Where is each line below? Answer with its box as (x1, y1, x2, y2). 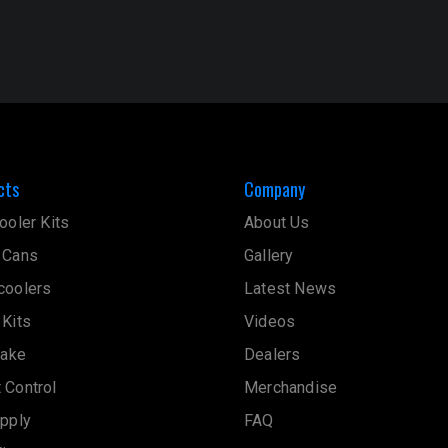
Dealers (244, 344, 301, 364)
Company (244, 175, 305, 202)
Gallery (244, 245, 294, 265)
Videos (244, 311, 296, 331)
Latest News (244, 278, 337, 298)
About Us (244, 212, 310, 232)
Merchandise (244, 377, 338, 397)
